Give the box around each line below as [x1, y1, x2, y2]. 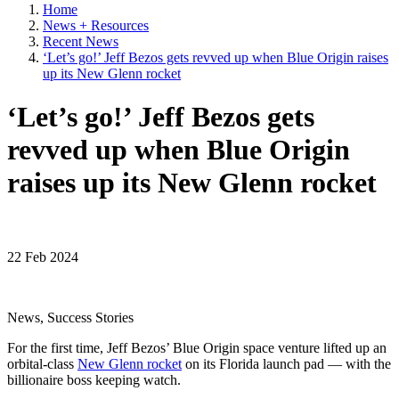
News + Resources [43, 17, 149, 33]
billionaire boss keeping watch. [7, 371, 181, 387]
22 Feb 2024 [7, 248, 78, 265]
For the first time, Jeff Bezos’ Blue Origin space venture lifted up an [7, 339, 387, 355]
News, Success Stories [7, 309, 134, 325]
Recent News [43, 33, 118, 49]
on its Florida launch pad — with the [182, 355, 391, 371]
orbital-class [7, 355, 77, 371]
